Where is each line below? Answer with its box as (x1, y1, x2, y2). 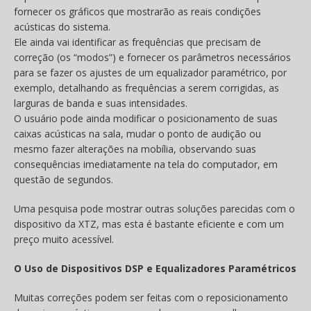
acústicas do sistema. (14, 20, 110, 34)
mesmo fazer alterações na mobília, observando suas (14, 142, 256, 156)
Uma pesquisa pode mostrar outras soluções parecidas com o (14, 202, 295, 216)
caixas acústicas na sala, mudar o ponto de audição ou (14, 127, 261, 141)
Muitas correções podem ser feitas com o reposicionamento (14, 291, 288, 305)
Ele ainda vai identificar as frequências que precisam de (14, 35, 261, 49)
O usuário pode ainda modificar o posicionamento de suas (14, 112, 278, 126)
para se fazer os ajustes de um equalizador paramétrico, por (14, 66, 287, 80)
